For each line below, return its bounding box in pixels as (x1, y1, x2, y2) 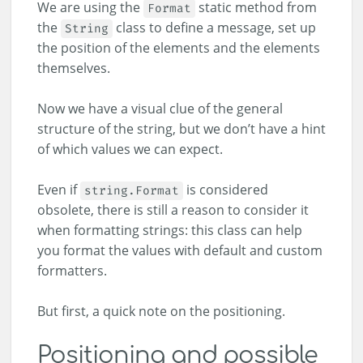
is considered (183, 181, 268, 199)
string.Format (84, 183, 179, 199)
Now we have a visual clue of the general (37, 100, 283, 118)
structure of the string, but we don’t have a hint (37, 120, 326, 139)
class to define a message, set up (113, 19, 316, 37)
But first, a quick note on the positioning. (37, 302, 285, 321)
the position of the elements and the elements (37, 39, 320, 58)
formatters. (37, 262, 107, 280)
